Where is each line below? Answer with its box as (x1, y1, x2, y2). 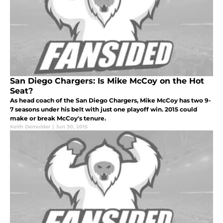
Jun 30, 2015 (56, 123, 88, 130)
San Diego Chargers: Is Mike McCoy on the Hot (10, 76, 204, 86)
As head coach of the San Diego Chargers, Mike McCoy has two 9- (10, 97, 211, 105)
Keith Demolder (10, 123, 50, 130)
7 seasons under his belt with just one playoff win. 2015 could (10, 106, 197, 113)
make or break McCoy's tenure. (10, 114, 106, 122)
